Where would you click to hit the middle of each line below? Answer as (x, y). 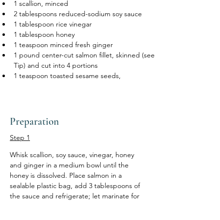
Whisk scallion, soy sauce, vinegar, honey (73, 155)
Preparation (34, 122)
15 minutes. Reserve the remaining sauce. (74, 206)
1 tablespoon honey (44, 34)
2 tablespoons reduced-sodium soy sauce (78, 14)
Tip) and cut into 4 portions (57, 65)
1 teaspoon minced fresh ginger (63, 45)
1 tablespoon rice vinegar (53, 24)
